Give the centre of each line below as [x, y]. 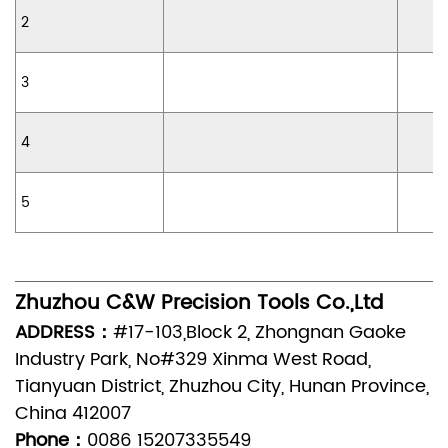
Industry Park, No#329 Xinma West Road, [193, 360]
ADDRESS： [64, 333]
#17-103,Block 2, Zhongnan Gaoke [259, 333]
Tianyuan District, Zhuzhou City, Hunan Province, [222, 387]
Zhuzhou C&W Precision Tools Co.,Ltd [199, 304]
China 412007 [73, 414]
